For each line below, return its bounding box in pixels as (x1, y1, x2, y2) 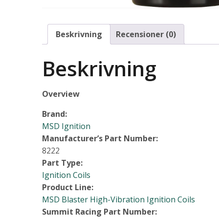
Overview (42, 88, 80, 100)
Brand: (42, 109, 67, 120)
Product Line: (42, 182, 93, 193)
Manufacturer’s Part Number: (42, 133, 158, 144)
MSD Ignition (42, 121, 90, 132)
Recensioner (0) (116, 28, 176, 40)
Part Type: (42, 157, 83, 169)
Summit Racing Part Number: (42, 206, 157, 218)
